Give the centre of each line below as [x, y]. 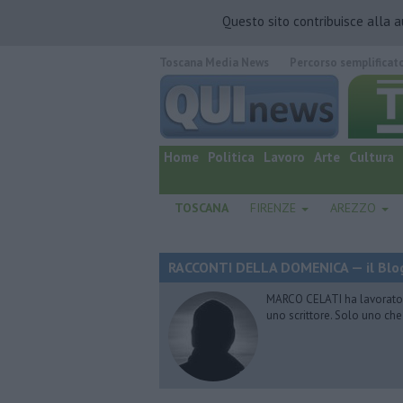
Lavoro [284, 157]
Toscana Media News [214, 63]
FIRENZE [274, 208]
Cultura [372, 157]
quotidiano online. [206, 79]
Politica [231, 157]
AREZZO [354, 208]
